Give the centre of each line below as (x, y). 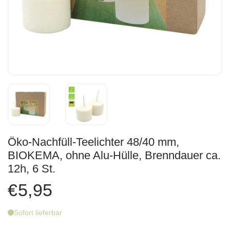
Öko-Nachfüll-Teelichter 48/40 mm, (93, 142)
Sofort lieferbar (38, 212)
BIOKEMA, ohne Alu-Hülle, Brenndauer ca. (114, 155)
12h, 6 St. (32, 169)
